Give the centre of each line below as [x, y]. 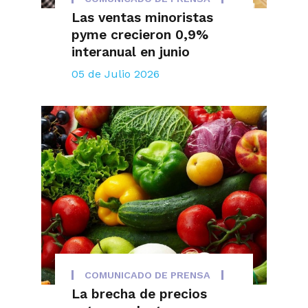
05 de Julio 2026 [115, 74]
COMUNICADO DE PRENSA [147, 275]
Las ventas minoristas [142, 17]
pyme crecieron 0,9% [140, 34]
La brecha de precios [139, 294]
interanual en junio [130, 52]
